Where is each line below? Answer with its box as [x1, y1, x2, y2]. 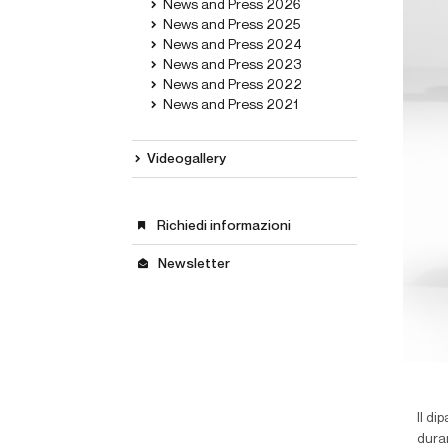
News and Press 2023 [163, 58, 301, 72]
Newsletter [158, 257, 230, 271]
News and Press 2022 [163, 78, 302, 92]
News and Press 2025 [163, 18, 300, 32]
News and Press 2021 [163, 98, 298, 112]
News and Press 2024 [163, 38, 302, 52]
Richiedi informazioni [157, 219, 291, 233]
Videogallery [147, 152, 226, 166]
